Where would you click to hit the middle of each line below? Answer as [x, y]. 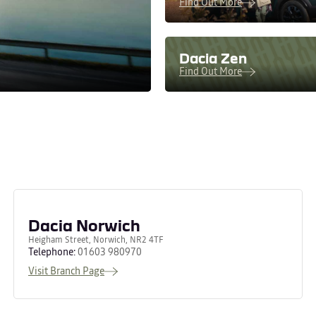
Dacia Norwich [84, 225]
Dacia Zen [213, 58]
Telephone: [53, 251]
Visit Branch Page [66, 271]
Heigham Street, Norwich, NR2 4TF [96, 239]
